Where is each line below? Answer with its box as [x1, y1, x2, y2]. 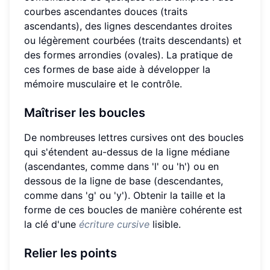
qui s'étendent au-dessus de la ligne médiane [24, 146, 230, 159]
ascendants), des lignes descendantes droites [24, 20, 232, 33]
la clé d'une [24, 218, 79, 231]
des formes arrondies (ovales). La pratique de [24, 49, 233, 61]
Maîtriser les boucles [24, 105, 145, 121]
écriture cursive [79, 218, 149, 231]
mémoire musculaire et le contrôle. [24, 78, 182, 90]
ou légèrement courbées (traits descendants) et [24, 34, 242, 47]
